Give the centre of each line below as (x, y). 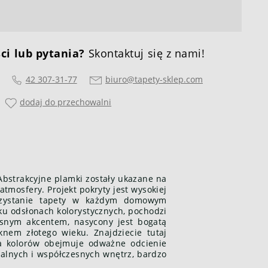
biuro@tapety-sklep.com (154, 79)
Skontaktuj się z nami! (145, 53)
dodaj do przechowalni (66, 102)
